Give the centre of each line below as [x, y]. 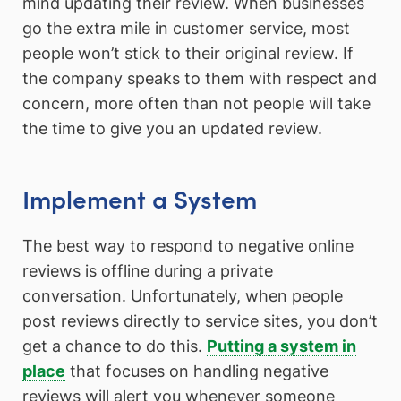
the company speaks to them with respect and [200, 79]
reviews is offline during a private [148, 270]
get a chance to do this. [115, 346]
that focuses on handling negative [197, 371]
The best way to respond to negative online [188, 245]
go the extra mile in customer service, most [186, 29]
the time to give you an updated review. [172, 129]
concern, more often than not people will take [196, 104]
